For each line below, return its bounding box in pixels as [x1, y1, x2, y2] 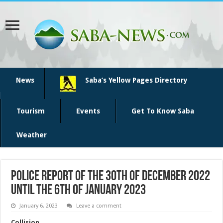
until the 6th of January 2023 [11, 184, 146, 198]
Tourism [16, 107, 45, 115]
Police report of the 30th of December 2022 [11, 170, 211, 184]
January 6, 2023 [19, 203, 58, 209]
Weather [16, 131, 47, 139]
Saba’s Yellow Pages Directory [85, 76, 188, 84]
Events [76, 107, 100, 115]
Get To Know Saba [131, 107, 194, 115]
